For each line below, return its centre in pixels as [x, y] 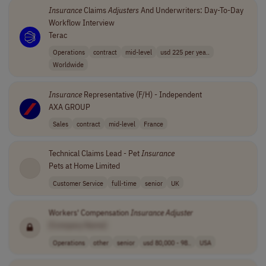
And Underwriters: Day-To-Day [191, 10]
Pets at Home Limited [84, 166]
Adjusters [123, 10]
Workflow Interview [81, 23]
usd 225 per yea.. [185, 52]
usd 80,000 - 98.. [167, 242]
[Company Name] [77, 225]
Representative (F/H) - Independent [142, 94]
